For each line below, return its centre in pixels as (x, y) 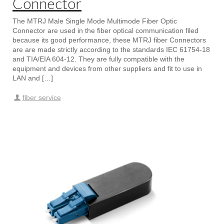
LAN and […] (33, 78)
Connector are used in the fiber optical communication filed (105, 30)
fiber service (41, 97)
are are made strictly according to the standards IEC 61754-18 (111, 49)
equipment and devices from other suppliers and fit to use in (107, 68)
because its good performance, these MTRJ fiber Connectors (109, 40)
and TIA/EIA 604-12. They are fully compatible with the (98, 59)
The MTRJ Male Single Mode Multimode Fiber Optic (95, 21)
